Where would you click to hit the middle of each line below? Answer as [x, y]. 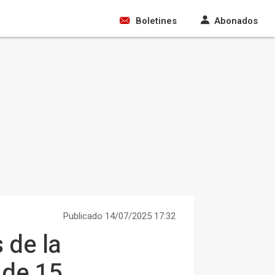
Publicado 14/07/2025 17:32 [119, 216]
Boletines [156, 21]
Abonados [236, 21]
